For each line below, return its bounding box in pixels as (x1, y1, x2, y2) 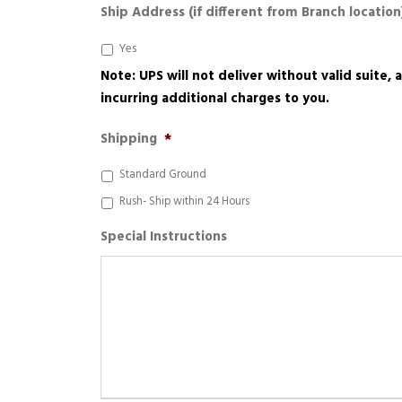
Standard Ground (119, 166, 206, 184)
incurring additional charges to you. (100, 88, 329, 109)
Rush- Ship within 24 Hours (119, 193, 249, 211)
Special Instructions (100, 226, 227, 248)
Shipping (100, 128, 157, 150)
